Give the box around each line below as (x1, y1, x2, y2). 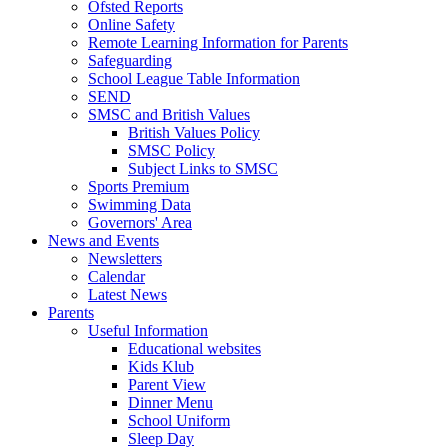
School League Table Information (88, 69, 300, 87)
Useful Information (88, 321, 208, 339)
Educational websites (128, 339, 261, 357)
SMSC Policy (128, 141, 215, 159)
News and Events (48, 231, 159, 249)
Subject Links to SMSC (128, 159, 278, 177)
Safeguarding (88, 51, 172, 69)
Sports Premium (88, 177, 189, 195)
